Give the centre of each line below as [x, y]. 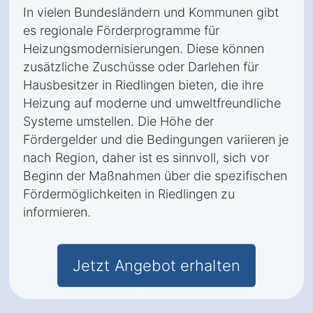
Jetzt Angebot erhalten [156, 265]
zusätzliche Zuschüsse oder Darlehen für [141, 67]
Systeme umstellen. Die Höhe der [118, 121]
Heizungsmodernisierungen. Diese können [144, 49]
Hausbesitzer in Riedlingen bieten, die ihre [143, 85]
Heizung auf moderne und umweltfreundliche [152, 103]
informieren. [57, 212]
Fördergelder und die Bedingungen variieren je [156, 139]
